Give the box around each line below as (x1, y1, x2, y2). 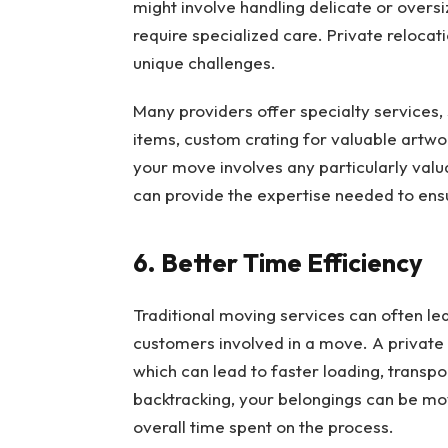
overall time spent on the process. (132, 415, 394, 437)
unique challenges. (132, 51, 276, 73)
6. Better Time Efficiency (132, 245, 423, 279)
